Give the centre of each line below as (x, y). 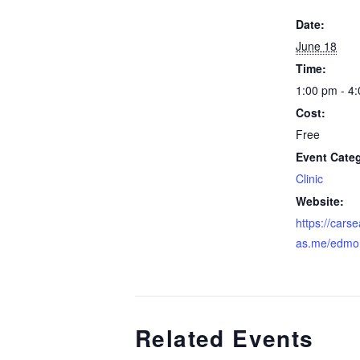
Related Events (225, 338)
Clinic (309, 178)
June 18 (316, 45)
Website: (320, 200)
